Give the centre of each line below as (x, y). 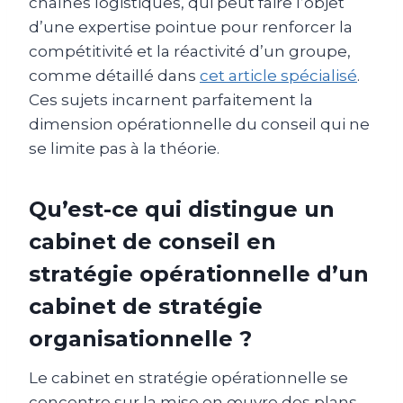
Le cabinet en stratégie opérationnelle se (188, 377)
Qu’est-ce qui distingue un (182, 209)
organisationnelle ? (140, 338)
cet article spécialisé (278, 75)
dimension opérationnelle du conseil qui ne (199, 124)
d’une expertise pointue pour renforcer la (191, 27)
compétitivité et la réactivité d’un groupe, (190, 51)
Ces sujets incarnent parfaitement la (171, 99)
